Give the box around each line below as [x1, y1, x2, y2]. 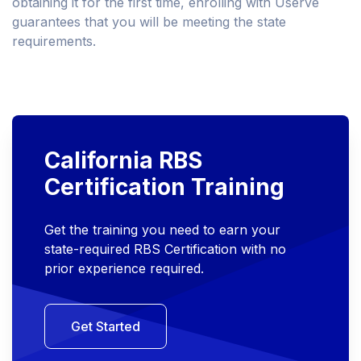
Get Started [71, 318, 140, 335]
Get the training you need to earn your [44, 222, 280, 239]
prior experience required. [44, 260, 204, 277]
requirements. [12, 33, 96, 50]
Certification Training [44, 173, 284, 201]
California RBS [44, 147, 202, 175]
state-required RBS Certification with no [44, 241, 286, 258]
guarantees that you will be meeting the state [12, 14, 286, 31]
